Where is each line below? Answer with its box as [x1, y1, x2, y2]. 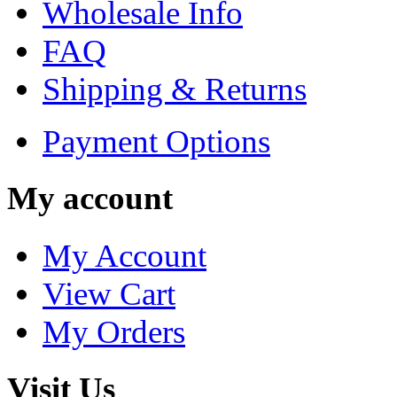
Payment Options [43, 123, 270, 160]
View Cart [43, 275, 175, 312]
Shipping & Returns [43, 71, 307, 108]
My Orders [43, 313, 185, 350]
